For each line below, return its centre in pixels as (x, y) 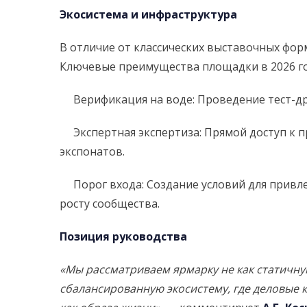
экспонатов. (92, 151)
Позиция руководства (123, 236)
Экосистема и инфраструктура (148, 14)
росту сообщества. (110, 203)
